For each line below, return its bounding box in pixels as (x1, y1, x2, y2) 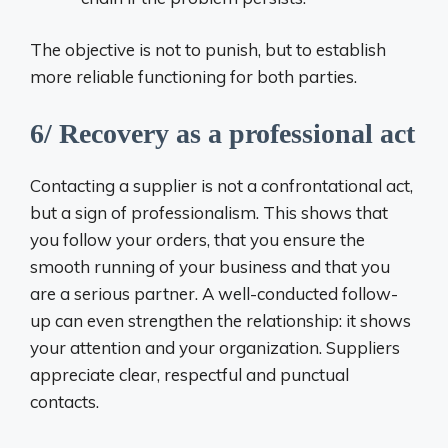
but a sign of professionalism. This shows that (30, 201, 388, 223)
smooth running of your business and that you (30, 255, 390, 277)
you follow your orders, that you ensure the (30, 228, 365, 250)
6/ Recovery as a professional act (30, 117, 415, 149)
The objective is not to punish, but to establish (30, 39, 386, 60)
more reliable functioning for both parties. (30, 66, 357, 87)
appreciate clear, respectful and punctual (30, 363, 349, 385)
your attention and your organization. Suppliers (30, 336, 400, 358)
